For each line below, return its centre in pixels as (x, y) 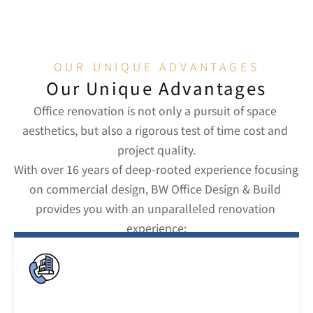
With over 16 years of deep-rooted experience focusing (156, 169)
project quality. (156, 150)
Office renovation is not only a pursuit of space (155, 110)
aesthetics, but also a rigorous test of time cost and (155, 130)
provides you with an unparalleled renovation (155, 208)
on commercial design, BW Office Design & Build (155, 189)
